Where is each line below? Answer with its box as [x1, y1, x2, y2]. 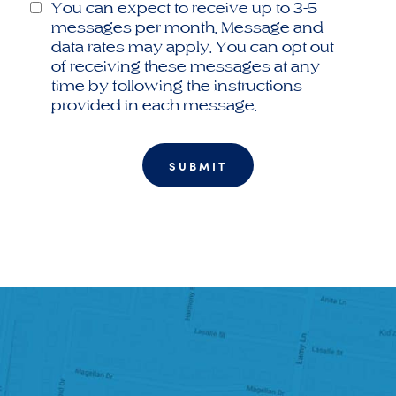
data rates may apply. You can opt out [50, 37, 334, 56]
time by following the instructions [50, 76, 302, 95]
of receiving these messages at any [50, 57, 320, 75]
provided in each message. [50, 95, 257, 114]
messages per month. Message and [50, 18, 324, 36]
